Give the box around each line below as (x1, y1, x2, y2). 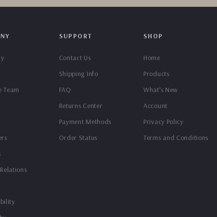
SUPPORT (59, 31, 93, 40)
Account (143, 101, 168, 110)
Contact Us (59, 53, 91, 62)
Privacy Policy (143, 117, 184, 126)
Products (143, 69, 170, 78)
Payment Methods (59, 117, 112, 126)
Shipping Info (59, 69, 98, 78)
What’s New (143, 85, 178, 94)
